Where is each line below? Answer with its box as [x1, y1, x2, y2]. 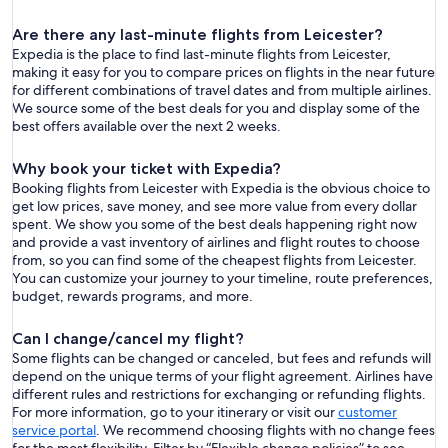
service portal [12, 421, 96, 440]
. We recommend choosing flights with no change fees [96, 421, 435, 440]
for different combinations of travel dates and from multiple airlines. [12, 81, 432, 100]
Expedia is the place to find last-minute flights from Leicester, [12, 45, 391, 64]
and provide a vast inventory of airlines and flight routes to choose [12, 233, 420, 252]
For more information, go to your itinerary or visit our [12, 403, 338, 422]
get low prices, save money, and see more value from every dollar [12, 197, 417, 216]
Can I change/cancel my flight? [12, 329, 244, 349]
